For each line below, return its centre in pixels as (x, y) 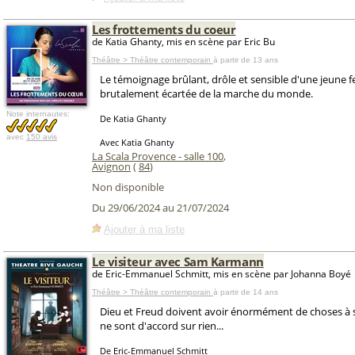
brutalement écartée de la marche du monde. (206, 94)
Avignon (111, 166)
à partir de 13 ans (246, 60)
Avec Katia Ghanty (137, 142)
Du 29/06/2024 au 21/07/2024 (160, 208)
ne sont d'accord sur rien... (162, 326)
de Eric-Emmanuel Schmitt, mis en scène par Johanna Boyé (221, 274)
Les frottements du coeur (164, 29)
